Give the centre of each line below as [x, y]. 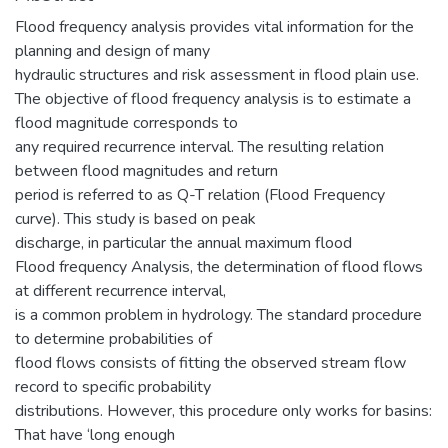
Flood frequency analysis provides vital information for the [214, 26]
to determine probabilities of [113, 338]
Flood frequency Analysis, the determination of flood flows [219, 266]
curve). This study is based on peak [135, 218]
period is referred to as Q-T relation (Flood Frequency [200, 194]
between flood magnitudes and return [146, 170]
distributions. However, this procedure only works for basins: [223, 410]
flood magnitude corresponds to [126, 122]
